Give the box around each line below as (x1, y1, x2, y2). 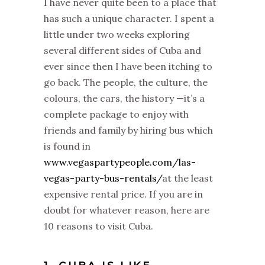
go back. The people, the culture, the (44, 76, 208, 88)
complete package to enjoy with (44, 108, 189, 120)
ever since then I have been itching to (44, 60, 212, 72)
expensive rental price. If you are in (44, 188, 203, 200)
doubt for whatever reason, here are (44, 204, 209, 216)
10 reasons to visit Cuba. (44, 220, 153, 232)
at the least (162, 172, 213, 184)
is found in (44, 140, 91, 152)
